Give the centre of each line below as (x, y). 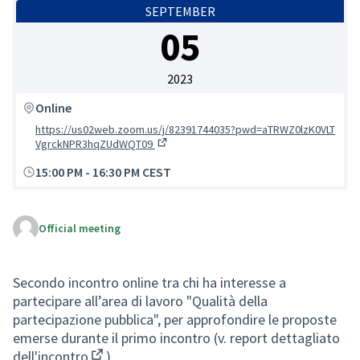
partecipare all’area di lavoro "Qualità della (140, 301)
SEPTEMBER (180, 11)
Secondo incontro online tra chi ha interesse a (149, 282)
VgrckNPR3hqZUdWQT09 (95, 143)
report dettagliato (285, 337)
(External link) (188, 154)
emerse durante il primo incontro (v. (121, 337)
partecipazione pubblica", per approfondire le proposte (175, 319)
